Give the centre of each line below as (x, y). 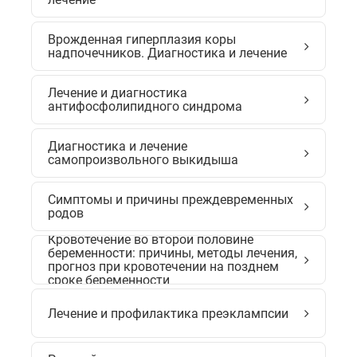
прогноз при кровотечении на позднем (163, 267)
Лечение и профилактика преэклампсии (168, 313)
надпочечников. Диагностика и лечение (167, 53)
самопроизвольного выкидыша (143, 160)
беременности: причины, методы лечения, (173, 253)
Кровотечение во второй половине (151, 239)
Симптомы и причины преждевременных (171, 200)
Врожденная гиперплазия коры (142, 39)
